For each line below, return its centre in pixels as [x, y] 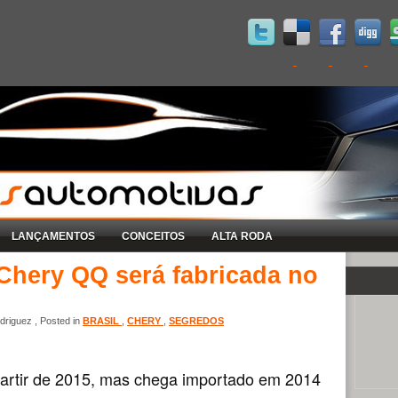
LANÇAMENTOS [53, 236]
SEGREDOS [196, 320]
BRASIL [102, 320]
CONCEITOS [153, 236]
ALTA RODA [242, 236]
